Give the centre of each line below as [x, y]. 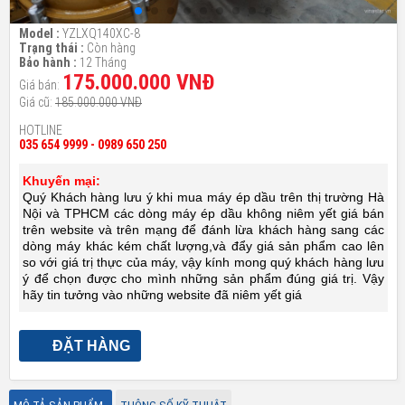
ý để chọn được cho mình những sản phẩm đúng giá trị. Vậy [203, 278]
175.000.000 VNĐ [138, 82]
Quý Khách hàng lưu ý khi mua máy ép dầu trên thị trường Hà [203, 197]
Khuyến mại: [62, 180]
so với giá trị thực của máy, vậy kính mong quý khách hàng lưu [203, 262]
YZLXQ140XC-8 [100, 33]
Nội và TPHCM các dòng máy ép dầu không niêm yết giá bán [203, 213]
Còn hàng [110, 47]
